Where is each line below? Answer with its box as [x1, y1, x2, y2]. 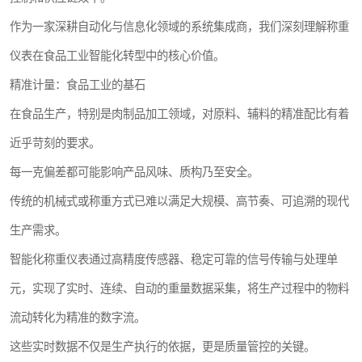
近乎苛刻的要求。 [10, 137, 100, 149]
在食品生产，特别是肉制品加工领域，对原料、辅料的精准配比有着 [10, 107, 349, 120]
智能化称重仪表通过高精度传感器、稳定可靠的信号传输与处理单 [10, 253, 338, 266]
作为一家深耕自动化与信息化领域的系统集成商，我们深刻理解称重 [10, 20, 349, 33]
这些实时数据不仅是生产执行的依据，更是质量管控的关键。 [10, 340, 315, 353]
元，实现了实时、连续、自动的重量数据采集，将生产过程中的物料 [10, 282, 349, 295]
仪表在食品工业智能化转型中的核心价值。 [10, 49, 225, 62]
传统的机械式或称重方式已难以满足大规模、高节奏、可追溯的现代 [10, 195, 349, 208]
